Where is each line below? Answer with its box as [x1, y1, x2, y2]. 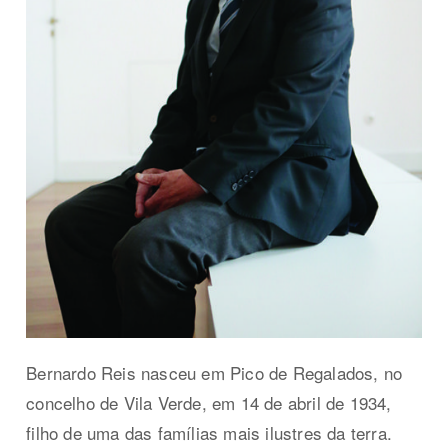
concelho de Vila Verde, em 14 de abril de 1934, [26, 389, 392, 415]
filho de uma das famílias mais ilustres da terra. [26, 419, 393, 445]
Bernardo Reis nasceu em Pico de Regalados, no [26, 359, 403, 385]
